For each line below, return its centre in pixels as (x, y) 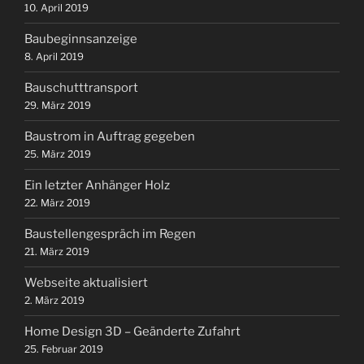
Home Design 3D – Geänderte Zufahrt (132, 332)
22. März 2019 (57, 203)
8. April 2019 (54, 57)
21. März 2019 (57, 252)
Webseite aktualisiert (86, 283)
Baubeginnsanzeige (81, 39)
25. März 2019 (58, 154)
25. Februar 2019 (64, 349)
